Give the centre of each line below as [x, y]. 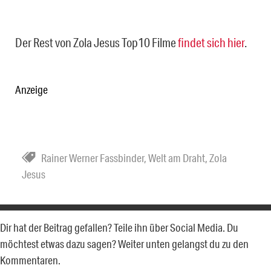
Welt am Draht [177, 158]
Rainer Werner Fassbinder [93, 158]
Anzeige [31, 90]
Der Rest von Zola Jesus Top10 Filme [96, 43]
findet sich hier [210, 43]
